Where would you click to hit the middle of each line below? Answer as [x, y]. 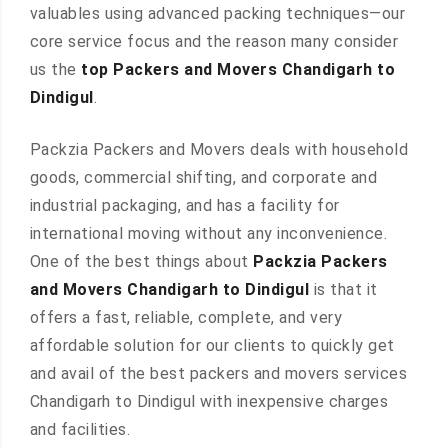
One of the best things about [141, 262]
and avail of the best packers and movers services [218, 374]
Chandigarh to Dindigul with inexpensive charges [209, 402]
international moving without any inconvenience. [208, 234]
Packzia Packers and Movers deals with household [219, 150]
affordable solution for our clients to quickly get [212, 346]
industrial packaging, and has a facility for [184, 206]
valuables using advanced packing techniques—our [217, 14]
